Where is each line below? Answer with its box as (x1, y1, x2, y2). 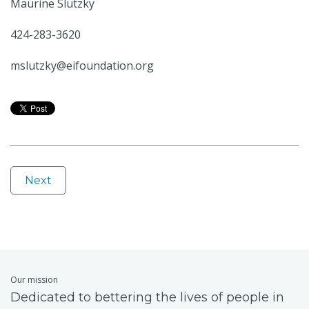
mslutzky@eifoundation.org (10, 58, 154, 74)
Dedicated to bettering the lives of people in (10, 290, 284, 306)
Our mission (10, 274, 58, 286)
